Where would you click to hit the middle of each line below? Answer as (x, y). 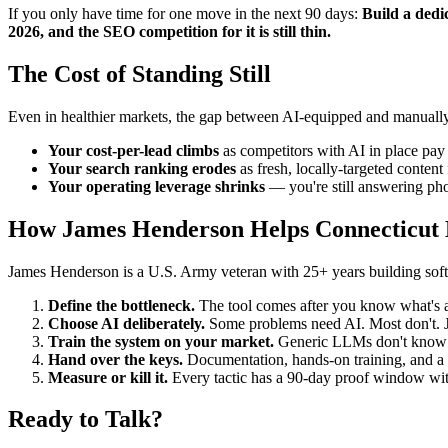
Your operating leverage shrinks (156, 186)
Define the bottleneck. (121, 305)
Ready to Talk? (85, 419)
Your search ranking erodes (142, 168)
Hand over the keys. (115, 359)
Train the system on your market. (161, 341)
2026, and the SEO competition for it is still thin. (169, 31)
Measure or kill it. (108, 377)
